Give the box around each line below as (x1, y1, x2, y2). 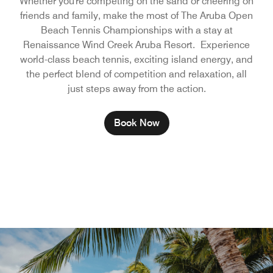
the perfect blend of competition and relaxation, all (26, 68, 247, 80)
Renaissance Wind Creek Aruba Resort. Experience (23, 39, 250, 51)
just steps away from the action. (67, 83, 206, 94)
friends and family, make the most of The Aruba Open (20, 10, 253, 21)
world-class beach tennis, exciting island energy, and (20, 54, 253, 65)
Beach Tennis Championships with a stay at (40, 24, 233, 36)
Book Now (113, 117, 160, 129)
